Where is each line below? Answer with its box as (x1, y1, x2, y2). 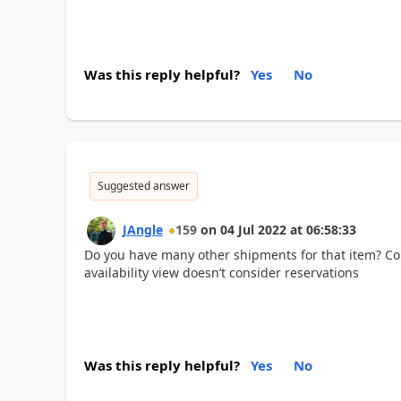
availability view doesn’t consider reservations (83, 263, 359, 281)
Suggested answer (97, 177, 190, 193)
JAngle (122, 220, 163, 238)
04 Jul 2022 (219, 220, 286, 238)
